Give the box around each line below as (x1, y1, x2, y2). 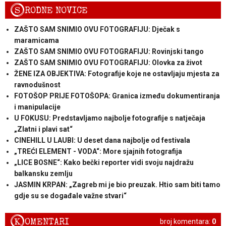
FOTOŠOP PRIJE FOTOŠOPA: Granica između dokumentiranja (14, 92, 220, 100)
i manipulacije (14, 103, 61, 111)
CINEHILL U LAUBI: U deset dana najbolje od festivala (14, 136, 190, 145)
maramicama (14, 36, 59, 45)
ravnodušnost (14, 81, 61, 89)
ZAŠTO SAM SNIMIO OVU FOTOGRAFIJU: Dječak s (14, 25, 180, 34)
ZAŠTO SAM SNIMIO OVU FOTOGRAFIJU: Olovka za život (14, 59, 202, 67)
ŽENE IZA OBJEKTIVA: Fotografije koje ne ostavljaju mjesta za (14, 70, 219, 78)
